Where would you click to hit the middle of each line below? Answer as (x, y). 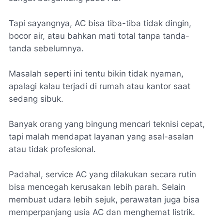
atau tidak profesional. (52, 149)
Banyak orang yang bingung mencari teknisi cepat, (107, 124)
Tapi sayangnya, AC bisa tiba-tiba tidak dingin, (100, 23)
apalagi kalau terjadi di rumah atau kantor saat (100, 86)
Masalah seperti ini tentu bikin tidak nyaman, (96, 74)
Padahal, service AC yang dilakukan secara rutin (102, 175)
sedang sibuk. (36, 99)
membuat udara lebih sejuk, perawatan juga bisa (104, 200)
